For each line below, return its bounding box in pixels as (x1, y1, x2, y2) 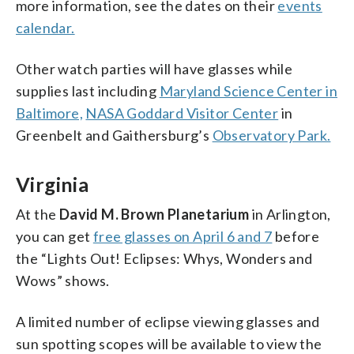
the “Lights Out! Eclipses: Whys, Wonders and (16, 249, 313, 267)
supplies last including (16, 81, 160, 100)
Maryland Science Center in (159, 81, 338, 100)
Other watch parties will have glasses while (16, 59, 293, 77)
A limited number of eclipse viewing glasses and (16, 312, 320, 330)
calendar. (16, 18, 75, 36)
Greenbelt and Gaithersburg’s (16, 126, 213, 144)
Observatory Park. (212, 126, 331, 144)
